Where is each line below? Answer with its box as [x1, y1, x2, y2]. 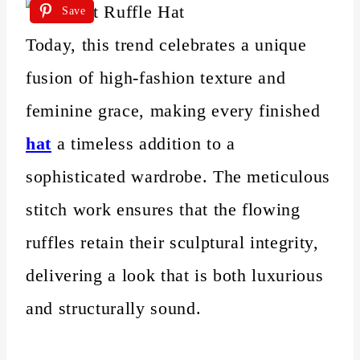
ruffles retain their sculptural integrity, [26, 231, 319, 252]
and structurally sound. [26, 297, 202, 318]
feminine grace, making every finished [26, 100, 321, 121]
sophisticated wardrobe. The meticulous [26, 166, 331, 186]
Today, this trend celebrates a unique [26, 34, 307, 55]
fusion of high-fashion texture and [26, 67, 286, 88]
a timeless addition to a [56, 133, 235, 153]
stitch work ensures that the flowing [26, 198, 301, 219]
